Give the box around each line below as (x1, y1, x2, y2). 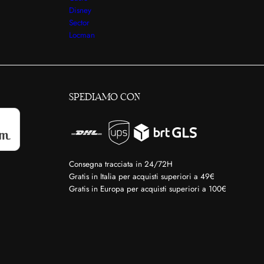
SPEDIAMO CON (68, 91, 140, 103)
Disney (68, 4, 91, 16)
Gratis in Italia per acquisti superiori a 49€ (68, 171, 214, 183)
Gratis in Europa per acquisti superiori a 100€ (68, 183, 226, 195)
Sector (68, 16, 90, 28)
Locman (68, 29, 95, 41)
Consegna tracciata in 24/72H (68, 159, 173, 170)
